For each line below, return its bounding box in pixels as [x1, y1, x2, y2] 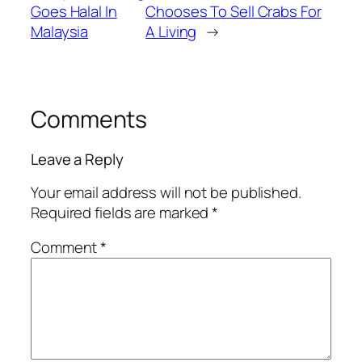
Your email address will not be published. [31, 181, 301, 203]
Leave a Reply [31, 149, 124, 170]
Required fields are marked [31, 201, 213, 223]
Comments [31, 103, 148, 135]
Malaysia [31, 20, 89, 42]
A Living [145, 20, 197, 42]
